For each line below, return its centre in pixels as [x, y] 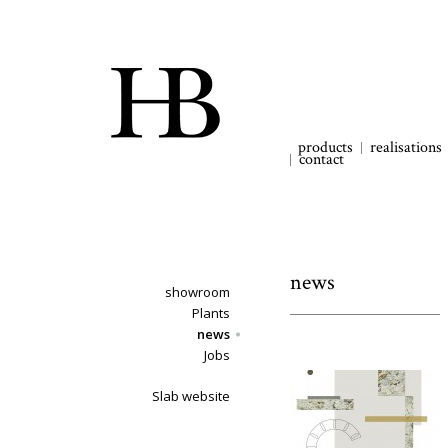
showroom [197, 292]
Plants [211, 313]
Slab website [191, 396]
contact [321, 159]
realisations [406, 147]
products [325, 147]
